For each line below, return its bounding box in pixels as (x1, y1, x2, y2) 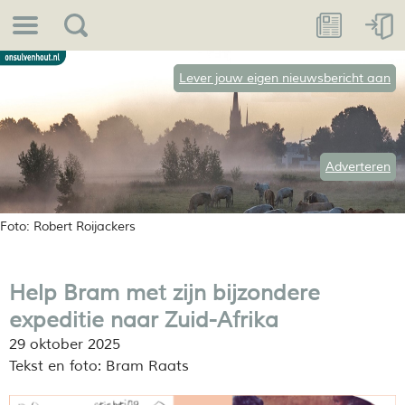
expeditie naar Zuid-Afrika (9, 306, 278, 334)
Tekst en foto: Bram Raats (9, 357, 189, 375)
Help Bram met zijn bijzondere (9, 279, 320, 306)
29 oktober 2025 (9, 335, 120, 353)
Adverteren (325, 159, 391, 174)
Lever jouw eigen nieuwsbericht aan (179, 71, 391, 86)
